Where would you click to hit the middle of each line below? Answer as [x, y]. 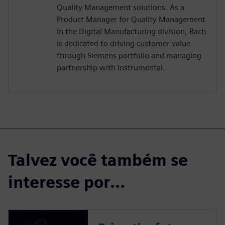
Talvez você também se [98, 160]
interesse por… [67, 182]
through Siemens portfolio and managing [129, 55]
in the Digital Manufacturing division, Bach [131, 31]
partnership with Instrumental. [111, 67]
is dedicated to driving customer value [124, 43]
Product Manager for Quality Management [131, 19]
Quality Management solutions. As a [121, 7]
